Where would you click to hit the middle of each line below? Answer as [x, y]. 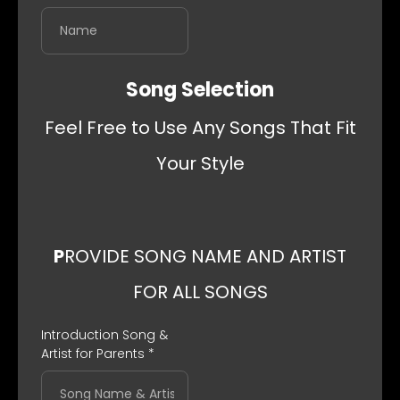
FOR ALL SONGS [200, 292]
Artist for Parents [95, 354]
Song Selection [200, 90]
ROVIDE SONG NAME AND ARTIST [205, 256]
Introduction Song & [104, 335]
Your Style [200, 163]
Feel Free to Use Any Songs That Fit [200, 128]
